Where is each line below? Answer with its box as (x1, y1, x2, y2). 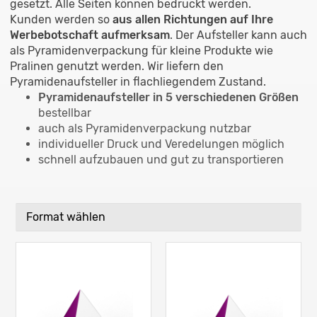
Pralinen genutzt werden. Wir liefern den (10, 59, 224, 73)
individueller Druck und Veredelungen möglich (38, 137, 287, 151)
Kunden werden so (10, 12, 110, 26)
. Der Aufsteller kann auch (170, 28, 307, 42)
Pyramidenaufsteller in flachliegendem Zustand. (10, 74, 277, 88)
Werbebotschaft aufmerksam (10, 28, 170, 42)
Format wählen (26, 209, 105, 224)
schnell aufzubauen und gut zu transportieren (38, 152, 284, 166)
